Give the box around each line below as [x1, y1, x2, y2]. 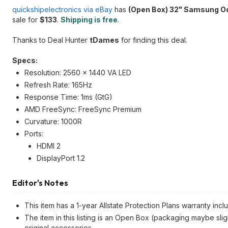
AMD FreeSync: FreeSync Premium [24, 105, 141, 113]
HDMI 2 [37, 141, 61, 150]
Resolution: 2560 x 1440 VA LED [24, 68, 131, 77]
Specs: [12, 56, 38, 65]
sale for [12, 15, 40, 24]
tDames [90, 36, 119, 44]
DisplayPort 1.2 [37, 154, 85, 162]
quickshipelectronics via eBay [12, 5, 112, 14]
